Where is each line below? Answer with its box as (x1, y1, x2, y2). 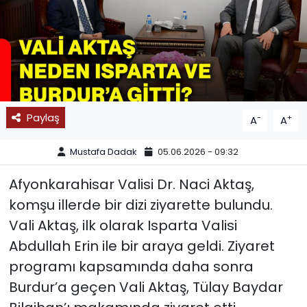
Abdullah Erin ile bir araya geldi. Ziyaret (8, 236, 275, 256)
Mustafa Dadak (69, 145, 137, 159)
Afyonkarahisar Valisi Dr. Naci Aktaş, (8, 174, 254, 194)
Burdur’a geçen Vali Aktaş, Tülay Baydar (8, 277, 283, 297)
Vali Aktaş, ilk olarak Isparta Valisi (8, 215, 237, 235)
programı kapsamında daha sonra (8, 256, 254, 276)
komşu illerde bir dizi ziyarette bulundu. (8, 195, 273, 214)
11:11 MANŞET (36, 51, 112, 68)
